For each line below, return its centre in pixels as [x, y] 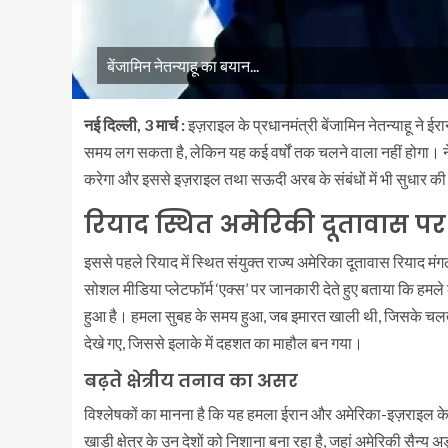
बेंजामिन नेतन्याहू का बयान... [183, 65]
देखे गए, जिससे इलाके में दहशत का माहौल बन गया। [223, 342]
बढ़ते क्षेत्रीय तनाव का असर [191, 380]
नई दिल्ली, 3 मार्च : [136, 124]
